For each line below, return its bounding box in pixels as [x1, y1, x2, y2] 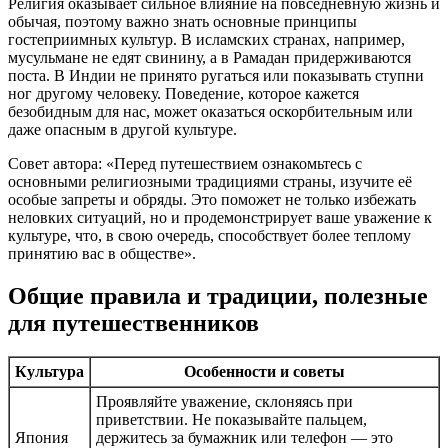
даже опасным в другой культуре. [8, 120, 237, 138]
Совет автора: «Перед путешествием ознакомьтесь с [8, 154, 362, 172]
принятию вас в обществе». [8, 244, 196, 262]
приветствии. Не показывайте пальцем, [96, 411, 367, 429]
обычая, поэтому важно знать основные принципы [8, 12, 357, 30]
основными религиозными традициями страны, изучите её [8, 172, 412, 190]
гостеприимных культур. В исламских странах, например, [8, 30, 405, 48]
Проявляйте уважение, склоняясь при [96, 393, 353, 411]
